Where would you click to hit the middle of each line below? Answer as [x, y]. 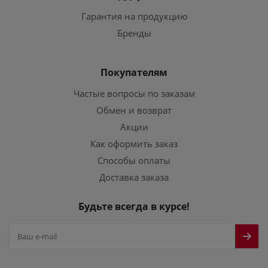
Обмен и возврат [134, 110]
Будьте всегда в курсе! [134, 206]
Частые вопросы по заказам [134, 93]
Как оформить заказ [134, 144]
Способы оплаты [134, 160]
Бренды [134, 33]
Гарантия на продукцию [134, 16]
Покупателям [134, 72]
